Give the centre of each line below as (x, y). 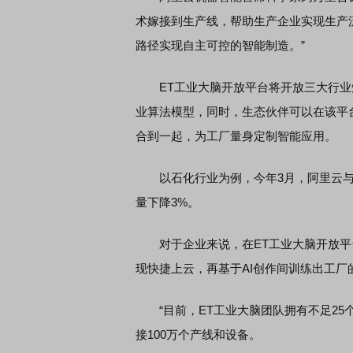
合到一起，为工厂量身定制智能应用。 (236, 136)
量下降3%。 (167, 202)
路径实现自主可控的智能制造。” (220, 45)
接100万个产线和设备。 (198, 334)
